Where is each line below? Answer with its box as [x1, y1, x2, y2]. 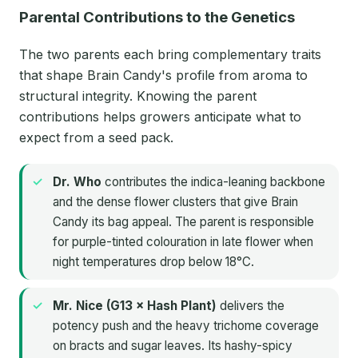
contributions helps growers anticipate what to [19, 109, 301, 125]
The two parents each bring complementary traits [19, 46, 321, 63]
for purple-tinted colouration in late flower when [53, 234, 313, 250]
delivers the [217, 298, 284, 314]
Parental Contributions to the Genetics [19, 7, 295, 26]
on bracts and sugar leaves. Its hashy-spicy [53, 338, 292, 354]
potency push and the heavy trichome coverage [53, 318, 319, 334]
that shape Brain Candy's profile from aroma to [19, 67, 308, 84]
